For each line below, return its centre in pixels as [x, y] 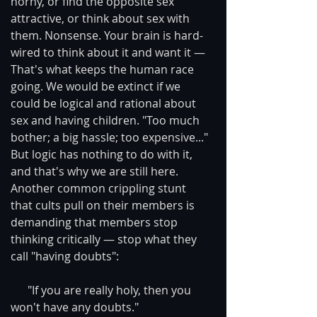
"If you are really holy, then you [19, 290]
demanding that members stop [96, 222]
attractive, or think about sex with [102, 18]
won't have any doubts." [75, 307]
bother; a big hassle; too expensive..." [111, 137]
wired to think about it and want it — [109, 52]
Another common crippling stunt [100, 188]
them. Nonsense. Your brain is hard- [107, 35]
